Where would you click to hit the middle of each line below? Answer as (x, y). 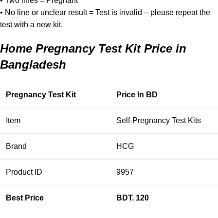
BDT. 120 (133, 198)
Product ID (24, 172)
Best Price (25, 198)
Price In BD (137, 94)
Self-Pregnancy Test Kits (159, 120)
